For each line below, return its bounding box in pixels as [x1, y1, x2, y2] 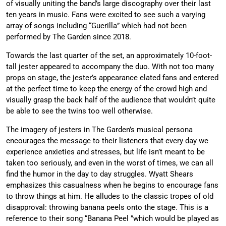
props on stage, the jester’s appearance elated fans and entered [6, 73, 218, 82]
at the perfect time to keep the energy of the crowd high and [6, 84, 207, 93]
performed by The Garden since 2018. [6, 32, 131, 41]
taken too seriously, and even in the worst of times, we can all [6, 158, 213, 167]
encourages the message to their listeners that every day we [6, 136, 208, 145]
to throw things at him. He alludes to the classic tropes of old [6, 191, 213, 201]
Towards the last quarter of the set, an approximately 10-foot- [6, 50, 212, 60]
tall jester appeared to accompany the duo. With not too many [6, 62, 214, 71]
